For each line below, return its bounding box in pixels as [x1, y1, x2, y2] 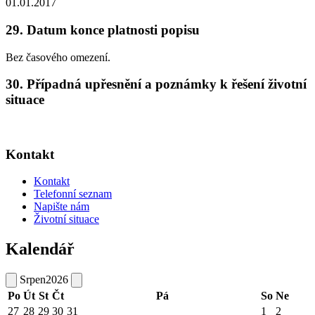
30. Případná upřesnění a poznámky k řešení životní [6, 77, 307, 92]
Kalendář [6, 240, 75, 259]
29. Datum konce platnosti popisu [6, 22, 200, 37]
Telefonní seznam [34, 188, 112, 200]
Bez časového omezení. [6, 51, 110, 63]
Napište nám [34, 200, 89, 213]
